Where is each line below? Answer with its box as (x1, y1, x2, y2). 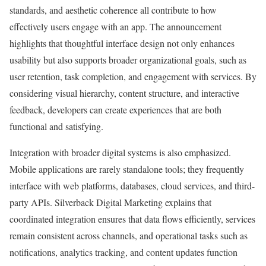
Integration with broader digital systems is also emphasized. (9, 146, 231, 159)
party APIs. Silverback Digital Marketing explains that (9, 196, 211, 209)
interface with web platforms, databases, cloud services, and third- (9, 179, 255, 192)
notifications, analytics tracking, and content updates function (9, 246, 237, 259)
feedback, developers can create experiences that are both (9, 103, 221, 116)
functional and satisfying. (9, 120, 103, 133)
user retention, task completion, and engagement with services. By (9, 70, 256, 83)
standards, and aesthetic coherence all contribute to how (9, 4, 217, 17)
